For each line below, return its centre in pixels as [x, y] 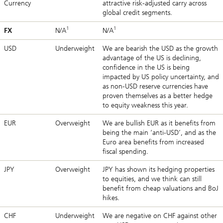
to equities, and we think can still [152, 179]
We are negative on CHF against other [160, 216]
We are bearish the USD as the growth [160, 49]
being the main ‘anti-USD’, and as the [159, 133]
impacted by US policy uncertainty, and [161, 77]
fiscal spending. [125, 152]
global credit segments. [137, 13]
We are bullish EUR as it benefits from [159, 123]
